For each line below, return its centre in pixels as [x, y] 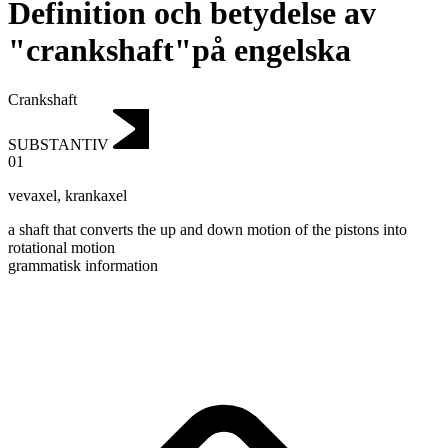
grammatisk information [83, 266]
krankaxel [96, 196]
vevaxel [32, 196]
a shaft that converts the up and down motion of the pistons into [207, 230]
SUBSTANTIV [58, 144]
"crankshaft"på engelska [179, 50]
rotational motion [61, 248]
